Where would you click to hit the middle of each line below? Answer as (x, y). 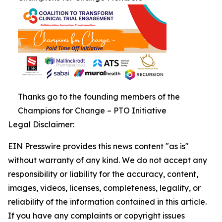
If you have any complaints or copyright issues (96, 215)
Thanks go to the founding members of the (99, 96)
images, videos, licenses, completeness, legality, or (104, 188)
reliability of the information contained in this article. (107, 201)
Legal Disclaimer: (41, 124)
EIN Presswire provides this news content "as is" (98, 146)
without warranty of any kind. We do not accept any (108, 160)
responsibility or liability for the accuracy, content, (103, 174)
